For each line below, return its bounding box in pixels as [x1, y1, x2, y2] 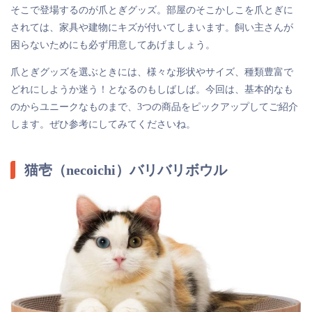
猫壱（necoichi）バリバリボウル [24, 162, 227, 178]
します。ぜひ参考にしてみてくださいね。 [10, 119, 196, 130]
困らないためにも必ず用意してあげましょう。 [10, 40, 215, 51]
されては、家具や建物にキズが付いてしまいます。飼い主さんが [10, 22, 293, 33]
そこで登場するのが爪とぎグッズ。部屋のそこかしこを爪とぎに [10, 5, 293, 16]
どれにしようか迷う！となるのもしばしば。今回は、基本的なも [10, 84, 293, 95]
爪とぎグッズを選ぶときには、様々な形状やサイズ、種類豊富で [10, 67, 293, 78]
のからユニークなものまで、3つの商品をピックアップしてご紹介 [10, 102, 298, 113]
